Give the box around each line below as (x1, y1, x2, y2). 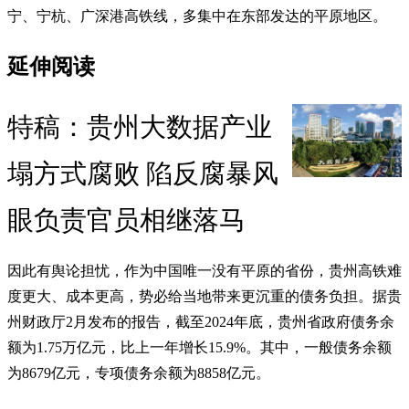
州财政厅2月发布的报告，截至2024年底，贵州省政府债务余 (7, 314, 394, 330)
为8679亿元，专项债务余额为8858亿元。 (7, 365, 270, 382)
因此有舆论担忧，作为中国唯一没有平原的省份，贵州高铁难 (7, 263, 402, 279)
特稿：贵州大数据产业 (7, 112, 272, 142)
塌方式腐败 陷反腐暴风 (7, 159, 278, 189)
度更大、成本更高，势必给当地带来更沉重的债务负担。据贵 (7, 288, 402, 305)
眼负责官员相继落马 (7, 205, 246, 236)
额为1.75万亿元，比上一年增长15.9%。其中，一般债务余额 (7, 340, 392, 356)
